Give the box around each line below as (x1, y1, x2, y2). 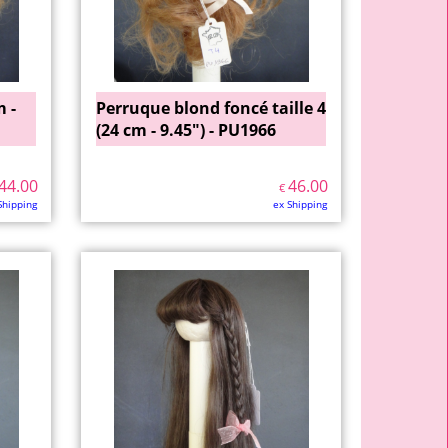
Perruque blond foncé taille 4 (96, 97, 326, 119)
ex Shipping (273, 197, 327, 211)
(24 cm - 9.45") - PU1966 (96, 119, 276, 141)
